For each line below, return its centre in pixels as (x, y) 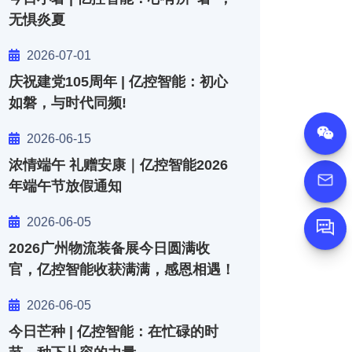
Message (327, 227)
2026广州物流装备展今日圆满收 (109, 248)
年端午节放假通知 (65, 186)
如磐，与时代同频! (68, 103)
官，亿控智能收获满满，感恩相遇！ (122, 269)
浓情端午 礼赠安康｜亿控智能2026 (118, 165)
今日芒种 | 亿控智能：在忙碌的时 (114, 332)
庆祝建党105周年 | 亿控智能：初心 (118, 82)
